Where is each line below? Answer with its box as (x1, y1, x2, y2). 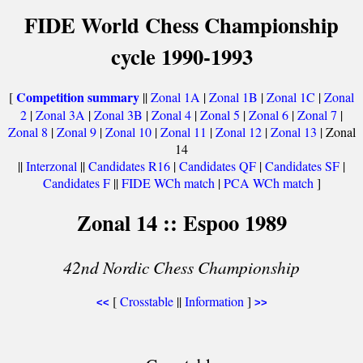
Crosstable (119, 293, 173, 310)
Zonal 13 (270, 123, 317, 140)
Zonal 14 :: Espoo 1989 (76, 207, 287, 238)
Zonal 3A (36, 106, 85, 123)
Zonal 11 (160, 123, 207, 140)
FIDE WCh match (121, 174, 215, 191)
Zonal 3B (94, 106, 143, 123)
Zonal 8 (7, 123, 48, 140)
